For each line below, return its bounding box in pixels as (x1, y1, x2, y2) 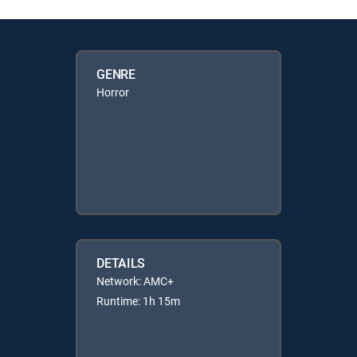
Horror (96, 84, 130, 100)
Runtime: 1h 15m (96, 292, 181, 308)
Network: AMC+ (96, 273, 175, 288)
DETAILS (96, 253, 146, 272)
